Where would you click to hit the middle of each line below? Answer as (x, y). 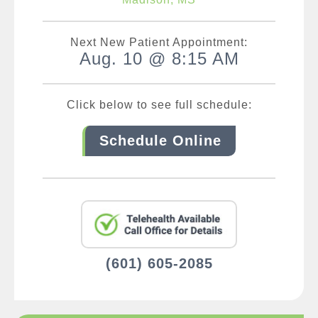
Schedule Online (160, 140)
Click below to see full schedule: (159, 104)
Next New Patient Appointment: (159, 42)
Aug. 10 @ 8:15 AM (159, 58)
